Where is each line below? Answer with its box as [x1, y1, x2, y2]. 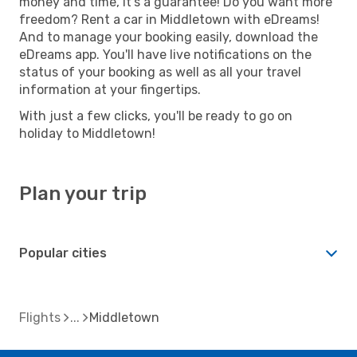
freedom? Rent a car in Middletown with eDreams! [19, 11, 320, 27]
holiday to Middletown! [19, 125, 155, 141]
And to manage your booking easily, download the [19, 29, 318, 45]
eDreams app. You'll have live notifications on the [19, 46, 312, 62]
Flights [19, 309, 61, 325]
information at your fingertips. [19, 81, 201, 97]
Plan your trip [19, 182, 147, 205]
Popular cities [19, 245, 107, 261]
